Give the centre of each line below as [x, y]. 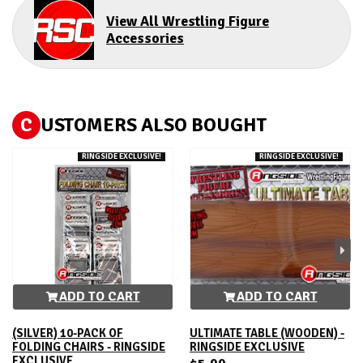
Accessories [145, 38]
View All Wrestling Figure [188, 21]
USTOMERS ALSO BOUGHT [154, 125]
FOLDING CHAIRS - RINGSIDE [89, 347]
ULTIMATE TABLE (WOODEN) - [267, 333]
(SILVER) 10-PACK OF [68, 333]
